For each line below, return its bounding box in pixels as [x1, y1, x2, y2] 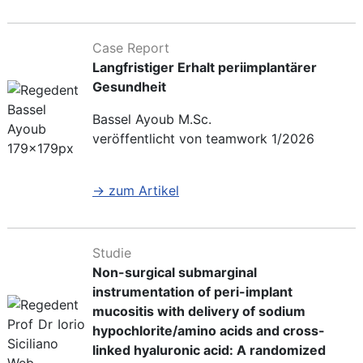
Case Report [92, 40, 169, 57]
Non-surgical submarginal [92, 264, 257, 281]
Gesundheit [92, 79, 166, 96]
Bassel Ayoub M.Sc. [92, 111, 211, 128]
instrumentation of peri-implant [92, 284, 293, 301]
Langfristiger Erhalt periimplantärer [92, 59, 317, 76]
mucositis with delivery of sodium [92, 303, 305, 320]
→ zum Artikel [92, 182, 179, 199]
